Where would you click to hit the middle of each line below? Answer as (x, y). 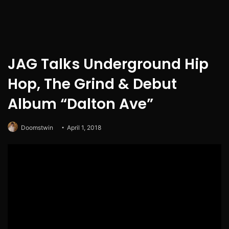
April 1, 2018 (84, 128)
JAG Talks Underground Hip (108, 64)
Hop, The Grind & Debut (92, 84)
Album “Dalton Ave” (81, 104)
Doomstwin (37, 128)
